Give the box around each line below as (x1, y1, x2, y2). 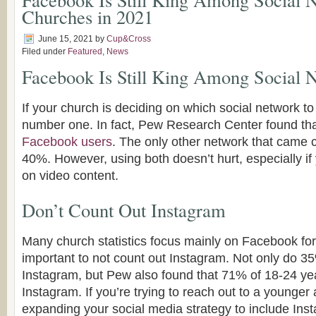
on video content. (22, 169, 119, 183)
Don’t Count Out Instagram (22, 197, 226, 222)
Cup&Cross (107, 34, 151, 44)
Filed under (22, 47, 68, 56)
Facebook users (22, 135, 112, 149)
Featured (68, 47, 102, 56)
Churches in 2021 (22, 4, 153, 29)
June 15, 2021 (38, 34, 93, 44)
